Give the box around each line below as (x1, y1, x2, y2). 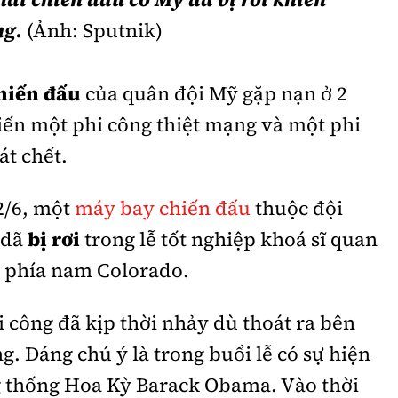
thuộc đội (251, 195, 344, 222)
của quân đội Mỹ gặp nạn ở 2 (81, 80, 348, 107)
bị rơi (23, 226, 81, 253)
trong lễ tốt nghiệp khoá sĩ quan (80, 226, 378, 253)
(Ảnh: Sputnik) (27, 17, 163, 44)
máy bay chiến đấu (75, 195, 251, 222)
